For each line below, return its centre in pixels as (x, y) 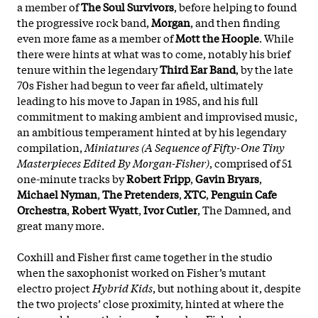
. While (276, 37)
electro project (55, 287)
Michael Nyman (57, 193)
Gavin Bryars (227, 178)
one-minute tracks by (72, 178)
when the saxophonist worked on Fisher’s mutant (142, 272)
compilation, (51, 147)
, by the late (264, 68)
